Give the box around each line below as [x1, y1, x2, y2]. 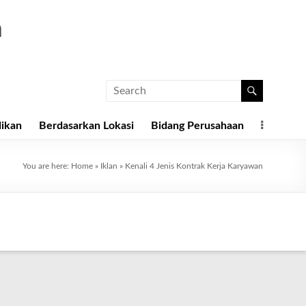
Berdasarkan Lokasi [39, 120, 134, 131]
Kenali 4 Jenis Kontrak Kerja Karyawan [125, 162, 263, 170]
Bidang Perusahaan [151, 120, 244, 131]
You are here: [23, 162, 71, 170]
